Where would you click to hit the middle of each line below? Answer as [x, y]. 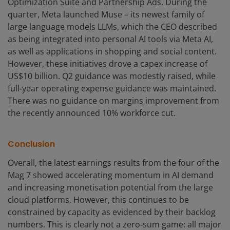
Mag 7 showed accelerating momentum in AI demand [111, 175]
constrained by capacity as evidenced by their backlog [112, 212]
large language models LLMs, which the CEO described [112, 27]
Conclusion [31, 144]
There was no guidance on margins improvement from [113, 101]
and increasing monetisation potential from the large [110, 188]
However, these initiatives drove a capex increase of [108, 64]
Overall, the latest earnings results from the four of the [113, 163]
